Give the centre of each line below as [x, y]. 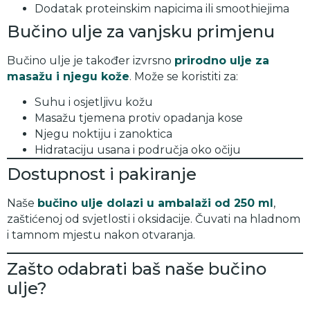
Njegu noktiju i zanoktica [103, 134]
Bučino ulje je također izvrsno [89, 60]
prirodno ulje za [222, 60]
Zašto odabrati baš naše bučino [137, 269]
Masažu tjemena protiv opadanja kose [139, 118]
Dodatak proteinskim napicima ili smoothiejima [162, 8]
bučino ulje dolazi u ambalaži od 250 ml [155, 203]
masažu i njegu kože [68, 76]
